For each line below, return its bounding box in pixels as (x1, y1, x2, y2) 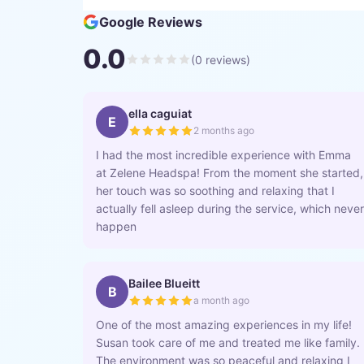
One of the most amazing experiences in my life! (96, 318, 352, 331)
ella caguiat (128, 106, 192, 120)
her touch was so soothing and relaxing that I (96, 184, 335, 197)
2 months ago (193, 124, 254, 136)
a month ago (193, 294, 249, 306)
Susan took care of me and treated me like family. (96, 336, 360, 349)
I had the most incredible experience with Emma (96, 148, 351, 162)
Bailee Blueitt (128, 276, 200, 290)
